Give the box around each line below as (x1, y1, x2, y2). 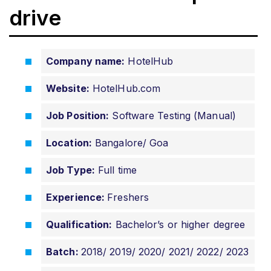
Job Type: (46, 163, 95, 176)
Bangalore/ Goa (91, 136, 169, 149)
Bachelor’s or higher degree (112, 218, 246, 230)
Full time (94, 163, 137, 176)
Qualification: (46, 218, 113, 230)
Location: (46, 136, 92, 149)
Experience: (46, 191, 108, 203)
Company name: (46, 54, 125, 67)
